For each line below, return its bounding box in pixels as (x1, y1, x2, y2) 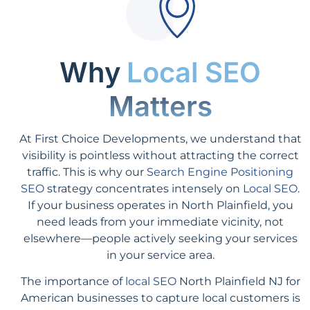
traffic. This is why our (27, 165, 147, 179)
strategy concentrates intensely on (44, 181, 243, 195)
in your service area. (106, 248, 215, 262)
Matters (108, 89, 212, 123)
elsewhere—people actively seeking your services (23, 231, 298, 245)
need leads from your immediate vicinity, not (37, 215, 284, 228)
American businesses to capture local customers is (20, 291, 300, 304)
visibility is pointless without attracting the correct (21, 148, 299, 162)
